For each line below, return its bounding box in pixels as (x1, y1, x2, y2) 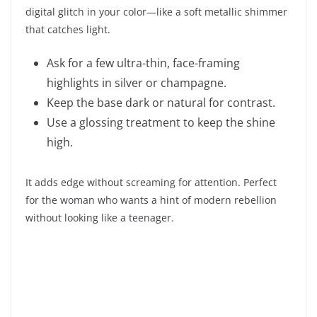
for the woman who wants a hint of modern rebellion (25, 192, 277, 207)
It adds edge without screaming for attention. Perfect (25, 175, 277, 189)
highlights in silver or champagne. (47, 74, 226, 91)
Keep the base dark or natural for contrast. (47, 94, 275, 110)
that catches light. (25, 22, 110, 36)
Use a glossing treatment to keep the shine (47, 114, 275, 130)
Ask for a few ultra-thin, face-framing (47, 54, 240, 71)
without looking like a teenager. (25, 210, 174, 224)
